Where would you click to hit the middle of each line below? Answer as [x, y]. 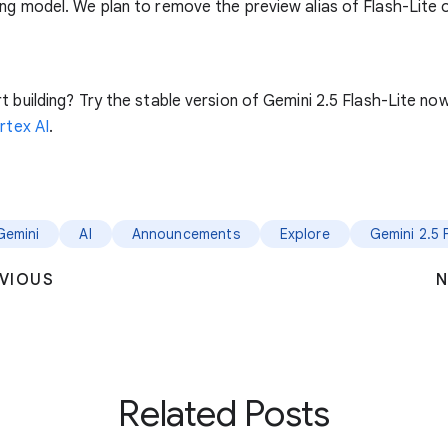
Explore [304, 234]
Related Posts [224, 414]
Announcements [185, 234]
